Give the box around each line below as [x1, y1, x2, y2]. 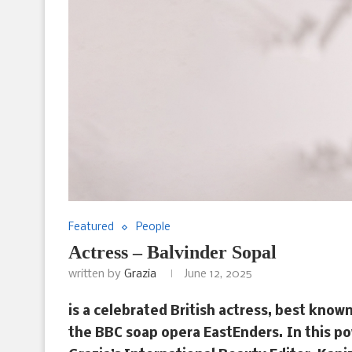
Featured [68, 222, 114, 234]
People [136, 222, 170, 234]
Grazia [124, 268, 156, 281]
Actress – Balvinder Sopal [68, 242, 277, 263]
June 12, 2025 [184, 268, 252, 281]
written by [68, 268, 124, 281]
